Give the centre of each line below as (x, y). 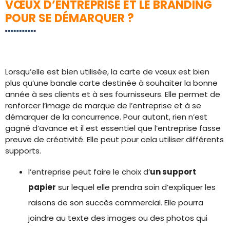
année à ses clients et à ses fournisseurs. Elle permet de (113, 94)
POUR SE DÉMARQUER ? (70, 18)
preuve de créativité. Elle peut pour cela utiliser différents (114, 139)
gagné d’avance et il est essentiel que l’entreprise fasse (113, 128)
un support (173, 172)
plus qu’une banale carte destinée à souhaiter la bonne (111, 83)
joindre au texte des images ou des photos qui (118, 218)
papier (42, 187)
